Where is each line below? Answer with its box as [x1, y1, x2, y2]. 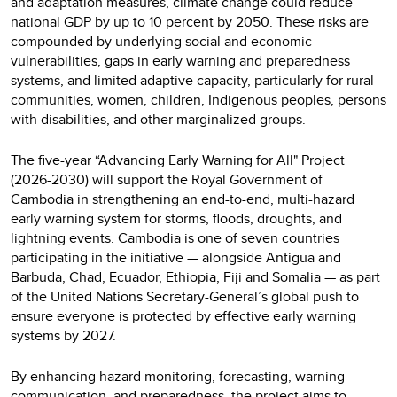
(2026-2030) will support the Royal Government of [11, 168, 323, 190]
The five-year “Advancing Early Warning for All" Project [11, 149, 345, 170]
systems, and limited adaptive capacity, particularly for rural [11, 69, 374, 90]
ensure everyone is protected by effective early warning [11, 305, 356, 326]
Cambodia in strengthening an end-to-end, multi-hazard [11, 188, 354, 209]
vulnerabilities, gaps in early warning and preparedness [11, 50, 350, 71]
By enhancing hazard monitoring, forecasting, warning [11, 365, 345, 386]
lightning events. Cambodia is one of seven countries [11, 227, 339, 248]
